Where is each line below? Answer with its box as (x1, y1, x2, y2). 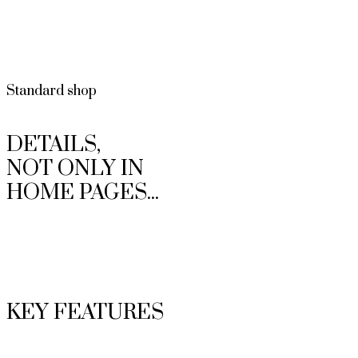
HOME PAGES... (6, 179, 159, 206)
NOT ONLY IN (6, 155, 144, 182)
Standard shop (6, 82, 97, 100)
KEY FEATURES (6, 299, 164, 326)
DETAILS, (6, 131, 101, 158)
